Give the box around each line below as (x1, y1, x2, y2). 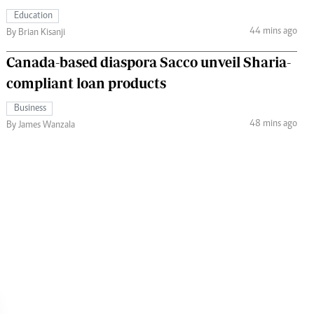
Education (14, 11, 53, 21)
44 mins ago (249, 27, 297, 37)
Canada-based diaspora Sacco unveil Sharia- (6, 53, 291, 70)
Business (14, 103, 46, 114)
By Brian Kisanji (6, 27, 65, 38)
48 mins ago (249, 119, 297, 130)
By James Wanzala (6, 120, 75, 130)
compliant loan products (6, 74, 166, 91)
